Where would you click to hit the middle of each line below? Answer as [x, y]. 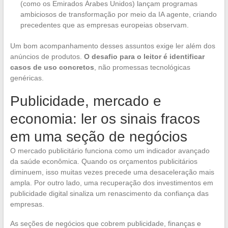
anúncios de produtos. [47, 57]
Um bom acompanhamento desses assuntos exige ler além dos [112, 46]
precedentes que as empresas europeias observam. [104, 25]
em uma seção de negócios [98, 137]
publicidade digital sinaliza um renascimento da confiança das [109, 194]
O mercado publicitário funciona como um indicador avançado [110, 151]
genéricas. [27, 78]
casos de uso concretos [52, 67]
